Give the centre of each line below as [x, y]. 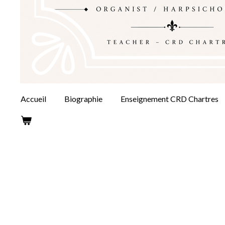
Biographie [83, 99]
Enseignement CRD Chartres [170, 99]
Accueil [33, 99]
